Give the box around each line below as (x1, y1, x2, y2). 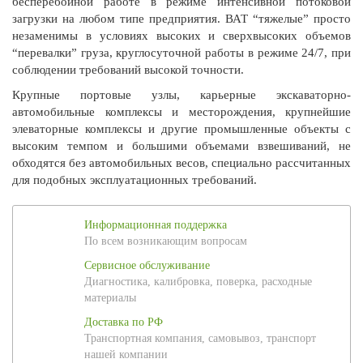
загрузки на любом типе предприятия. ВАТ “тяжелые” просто (12, 11, 351, 25)
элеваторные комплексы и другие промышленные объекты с (12, 122, 351, 135)
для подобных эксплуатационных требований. (12, 173, 257, 186)
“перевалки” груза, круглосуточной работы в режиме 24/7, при (12, 45, 351, 59)
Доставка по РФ (84, 315, 163, 328)
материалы (84, 291, 136, 304)
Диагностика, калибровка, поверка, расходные (84, 275, 312, 288)
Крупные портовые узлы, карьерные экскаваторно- (12, 88, 351, 101)
